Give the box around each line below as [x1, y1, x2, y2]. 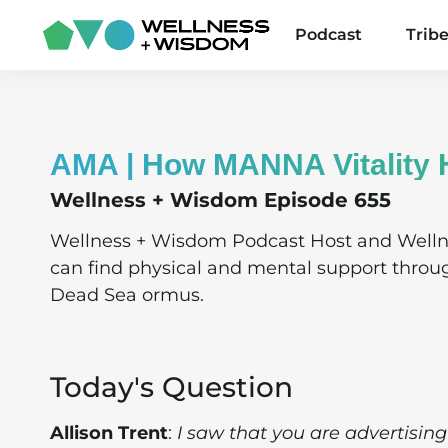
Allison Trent [50, 422, 168, 445]
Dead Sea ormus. [50, 284, 204, 306]
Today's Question [50, 370, 293, 405]
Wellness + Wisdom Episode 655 [50, 188, 391, 212]
